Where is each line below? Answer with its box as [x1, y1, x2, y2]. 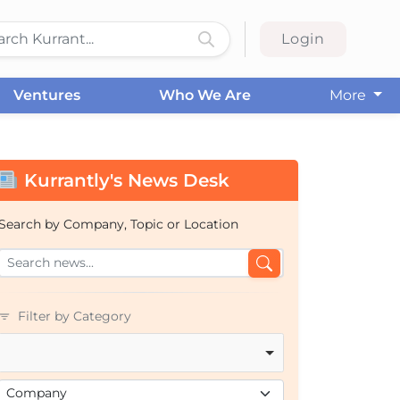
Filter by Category [14, 308, 131, 324]
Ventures [12, 87, 80, 104]
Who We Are [158, 87, 251, 104]
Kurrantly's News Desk [18, 170, 229, 191]
